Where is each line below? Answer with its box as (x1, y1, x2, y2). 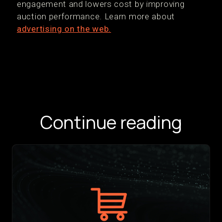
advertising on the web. (17, 24, 111, 34)
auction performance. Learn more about (17, 11, 175, 21)
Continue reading (40, 110, 182, 134)
